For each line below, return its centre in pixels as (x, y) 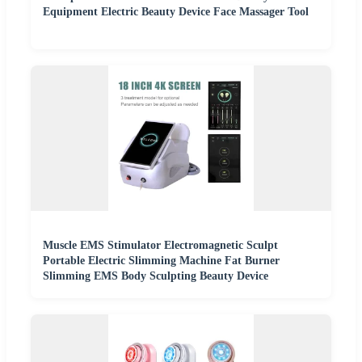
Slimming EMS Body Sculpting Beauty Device (156, 276)
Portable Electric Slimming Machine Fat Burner (161, 261)
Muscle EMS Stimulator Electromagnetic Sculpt (160, 246)
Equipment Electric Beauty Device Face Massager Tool (176, 12)
